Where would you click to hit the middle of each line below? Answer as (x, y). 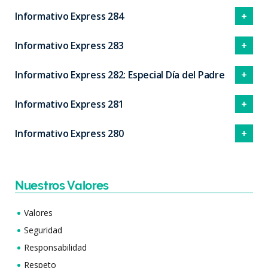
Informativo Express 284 (69, 16)
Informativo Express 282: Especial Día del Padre (120, 74)
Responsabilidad (55, 247)
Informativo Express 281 (69, 104)
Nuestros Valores (62, 185)
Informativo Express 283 (69, 45)
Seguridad (43, 230)
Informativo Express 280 (69, 133)
